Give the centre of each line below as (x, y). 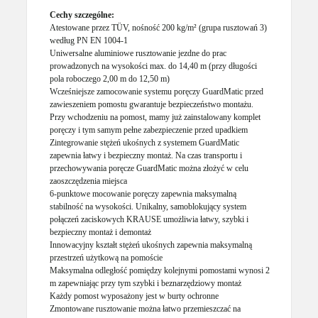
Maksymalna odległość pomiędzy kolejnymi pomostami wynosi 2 (160, 270)
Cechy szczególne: (82, 15)
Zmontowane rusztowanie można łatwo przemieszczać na (146, 308)
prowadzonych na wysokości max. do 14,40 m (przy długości (154, 66)
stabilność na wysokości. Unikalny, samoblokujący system (148, 206)
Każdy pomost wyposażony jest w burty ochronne (135, 296)
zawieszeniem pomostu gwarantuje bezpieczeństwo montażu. (152, 104)
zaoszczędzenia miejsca (89, 181)
